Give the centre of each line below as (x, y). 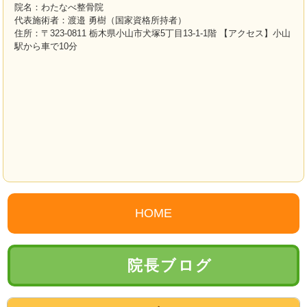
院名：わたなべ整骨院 (59, 7)
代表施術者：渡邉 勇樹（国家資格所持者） (100, 20)
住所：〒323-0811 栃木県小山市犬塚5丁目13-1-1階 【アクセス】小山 (152, 33)
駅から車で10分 (46, 46)
